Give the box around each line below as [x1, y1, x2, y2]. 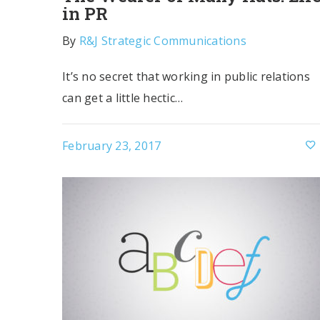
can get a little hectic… [62, 90, 183, 106]
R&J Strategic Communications [79, 33, 246, 49]
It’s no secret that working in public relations [62, 69, 310, 84]
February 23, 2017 [62, 137, 161, 154]
